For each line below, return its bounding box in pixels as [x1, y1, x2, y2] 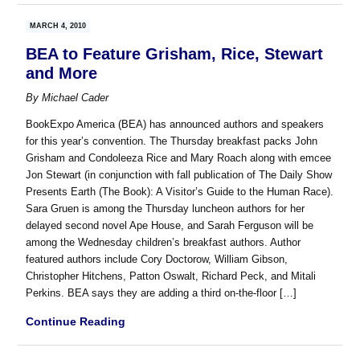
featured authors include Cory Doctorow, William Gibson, [26, 253, 288, 266]
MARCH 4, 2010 [30, 22, 87, 31]
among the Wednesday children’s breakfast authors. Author [26, 236, 301, 249]
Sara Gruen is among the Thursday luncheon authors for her [26, 202, 305, 215]
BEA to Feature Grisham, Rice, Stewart [26, 45, 324, 63]
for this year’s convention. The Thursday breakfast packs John [26, 135, 318, 148]
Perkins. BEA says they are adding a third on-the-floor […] [26, 287, 297, 300]
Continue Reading [26, 315, 126, 329]
